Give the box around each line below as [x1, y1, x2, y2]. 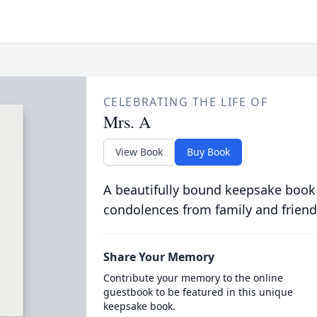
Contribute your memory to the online [103, 271, 283, 284]
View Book [115, 145, 163, 158]
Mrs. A [103, 110, 151, 133]
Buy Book [186, 145, 230, 158]
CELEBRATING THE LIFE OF [103, 94, 268, 110]
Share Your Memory [103, 249, 214, 265]
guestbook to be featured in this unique [103, 285, 293, 299]
